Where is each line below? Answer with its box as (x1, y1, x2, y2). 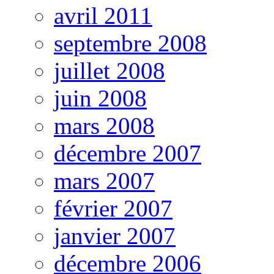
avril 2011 (54, 2, 152, 29)
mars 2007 (54, 167, 155, 194)
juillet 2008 (54, 57, 165, 84)
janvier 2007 (54, 222, 176, 249)
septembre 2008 (54, 29, 207, 56)
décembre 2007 (54, 139, 201, 166)
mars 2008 (54, 112, 155, 139)
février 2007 (54, 194, 172, 221)
